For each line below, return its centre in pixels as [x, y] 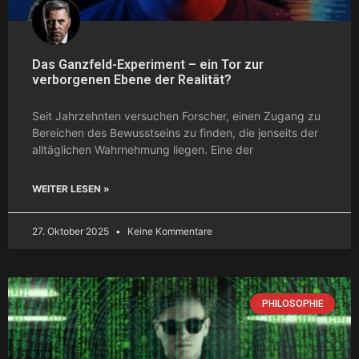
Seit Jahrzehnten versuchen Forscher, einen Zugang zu [176, 115]
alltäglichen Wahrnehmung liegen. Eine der [143, 149]
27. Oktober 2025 [72, 231]
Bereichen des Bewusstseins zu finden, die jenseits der [175, 132]
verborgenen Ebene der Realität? [132, 79]
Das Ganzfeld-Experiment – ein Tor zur [148, 64]
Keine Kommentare [169, 231]
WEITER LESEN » [71, 188]
